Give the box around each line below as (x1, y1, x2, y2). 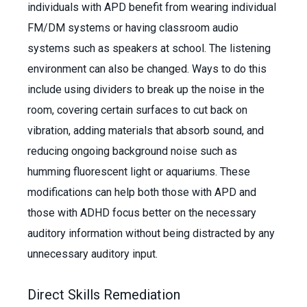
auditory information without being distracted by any (27, 227, 275, 240)
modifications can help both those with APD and (27, 186, 256, 199)
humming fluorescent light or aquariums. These (27, 165, 250, 178)
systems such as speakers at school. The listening (27, 42, 271, 55)
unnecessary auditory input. (27, 247, 160, 260)
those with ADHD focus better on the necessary (27, 206, 256, 219)
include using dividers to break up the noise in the (27, 83, 265, 96)
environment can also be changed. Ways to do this (27, 62, 267, 75)
